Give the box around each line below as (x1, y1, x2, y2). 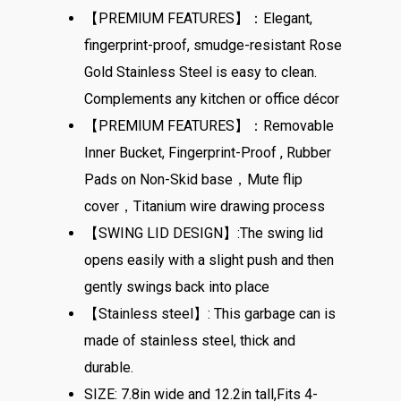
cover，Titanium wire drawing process (84, 198, 325, 215)
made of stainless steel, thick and (84, 332, 295, 349)
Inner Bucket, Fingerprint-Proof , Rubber (84, 144, 331, 161)
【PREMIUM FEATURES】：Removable (84, 117, 334, 134)
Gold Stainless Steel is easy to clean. (84, 64, 317, 81)
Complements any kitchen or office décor (84, 90, 339, 107)
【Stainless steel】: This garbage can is (84, 305, 336, 322)
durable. (84, 359, 133, 376)
